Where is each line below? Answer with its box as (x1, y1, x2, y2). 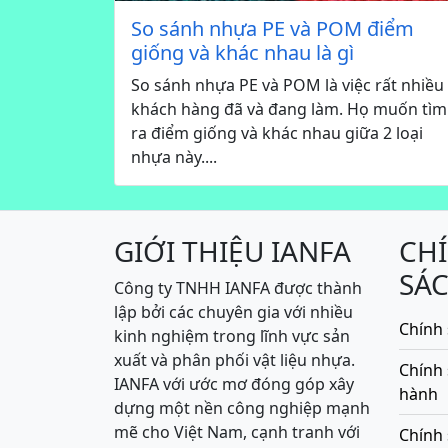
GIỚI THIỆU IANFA (114, 232, 351, 271)
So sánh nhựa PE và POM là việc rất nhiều (131, 74, 444, 97)
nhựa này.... (131, 146, 217, 169)
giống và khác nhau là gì (131, 39, 354, 67)
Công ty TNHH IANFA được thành (114, 277, 362, 300)
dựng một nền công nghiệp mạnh (114, 397, 370, 420)
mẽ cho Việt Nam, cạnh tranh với (114, 421, 360, 444)
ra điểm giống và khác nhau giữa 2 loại (131, 122, 423, 145)
